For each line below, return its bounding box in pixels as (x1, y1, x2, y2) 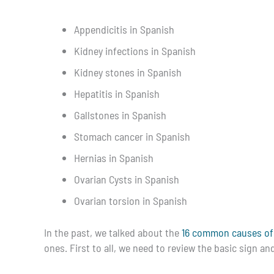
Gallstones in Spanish (73, 108, 166, 122)
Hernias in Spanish (73, 151, 154, 165)
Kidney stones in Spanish (73, 65, 182, 80)
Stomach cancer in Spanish (73, 130, 190, 144)
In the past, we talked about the (44, 226, 179, 240)
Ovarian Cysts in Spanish (73, 172, 179, 187)
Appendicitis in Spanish (73, 23, 174, 37)
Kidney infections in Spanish (73, 44, 196, 58)
